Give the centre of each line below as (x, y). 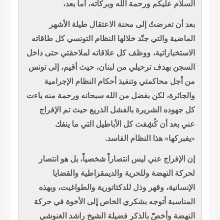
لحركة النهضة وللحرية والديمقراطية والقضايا (124, 173)
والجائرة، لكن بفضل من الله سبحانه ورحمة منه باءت (110, 96)
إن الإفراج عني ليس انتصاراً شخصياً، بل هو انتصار (117, 159)
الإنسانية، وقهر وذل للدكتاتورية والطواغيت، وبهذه (117, 188)
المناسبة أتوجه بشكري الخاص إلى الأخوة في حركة (114, 202)
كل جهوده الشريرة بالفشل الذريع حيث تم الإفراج (117, 110)
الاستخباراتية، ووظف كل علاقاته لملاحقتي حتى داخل (110, 53)
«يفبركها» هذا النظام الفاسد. (150, 138)
